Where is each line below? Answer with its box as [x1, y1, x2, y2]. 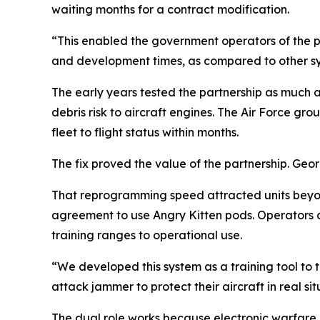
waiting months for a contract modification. [51, 2, 289, 17]
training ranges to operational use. [51, 228, 242, 243]
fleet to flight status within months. [51, 125, 239, 140]
